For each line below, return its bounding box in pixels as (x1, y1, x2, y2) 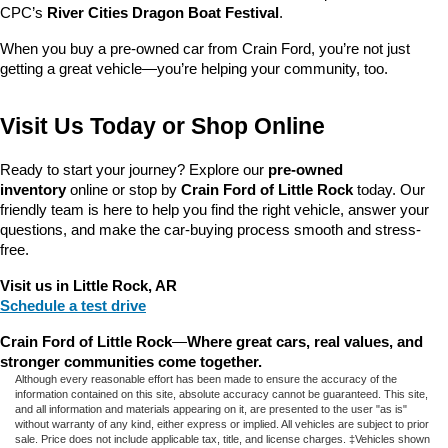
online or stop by (66, 182, 181, 199)
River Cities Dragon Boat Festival (47, 5, 279, 22)
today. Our (353, 182, 425, 199)
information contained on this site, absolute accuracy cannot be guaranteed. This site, (15, 388, 428, 401)
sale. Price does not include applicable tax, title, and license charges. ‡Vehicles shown (15, 433, 430, 446)
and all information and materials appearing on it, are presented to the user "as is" (15, 403, 407, 416)
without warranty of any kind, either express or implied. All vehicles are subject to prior (15, 418, 429, 431)
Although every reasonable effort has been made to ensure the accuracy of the (15, 373, 397, 386)
